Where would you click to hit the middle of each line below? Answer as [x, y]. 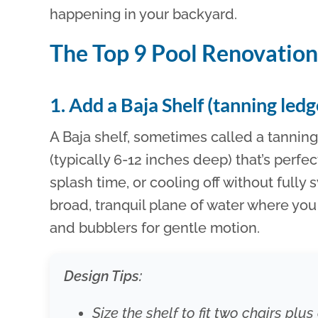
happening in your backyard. [144, 14]
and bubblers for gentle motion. [155, 228]
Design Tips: [103, 276]
